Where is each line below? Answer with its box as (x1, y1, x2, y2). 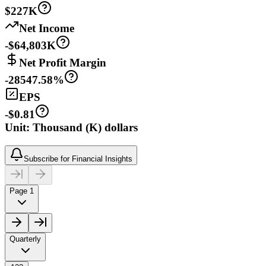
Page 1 (9, 186, 34, 195)
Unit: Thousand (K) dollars (5, 121, 138, 134)
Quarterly (9, 234, 41, 243)
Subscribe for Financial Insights (24, 154, 132, 163)
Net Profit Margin (19, 56, 106, 69)
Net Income (19, 22, 74, 35)
